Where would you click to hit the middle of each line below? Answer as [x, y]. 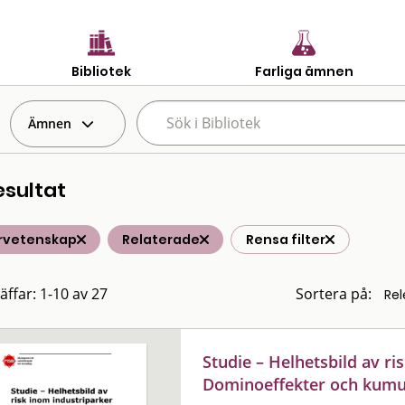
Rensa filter [286, 240]
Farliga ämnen [304, 71]
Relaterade [161, 240]
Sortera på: [334, 294]
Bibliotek [101, 71]
